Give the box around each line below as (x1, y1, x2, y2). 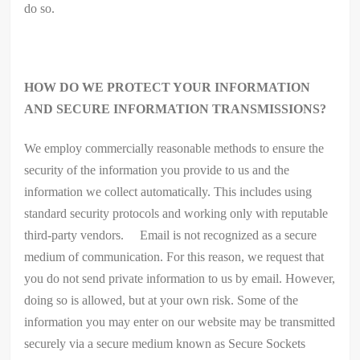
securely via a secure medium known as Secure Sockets (24, 336, 306, 350)
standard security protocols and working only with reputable (24, 206, 329, 220)
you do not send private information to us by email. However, (24, 271, 336, 285)
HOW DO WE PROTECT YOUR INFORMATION (24, 80, 311, 94)
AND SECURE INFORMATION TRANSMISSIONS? (24, 101, 327, 116)
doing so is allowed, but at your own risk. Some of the (24, 292, 299, 307)
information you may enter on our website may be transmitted (24, 314, 336, 329)
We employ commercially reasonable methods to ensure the (24, 141, 325, 155)
